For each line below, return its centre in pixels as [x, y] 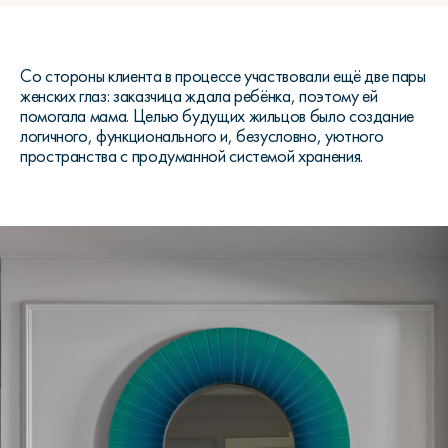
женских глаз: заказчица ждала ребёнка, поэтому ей [199, 96]
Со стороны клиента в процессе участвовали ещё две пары [223, 76]
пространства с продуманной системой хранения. [191, 156]
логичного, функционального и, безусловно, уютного [202, 136]
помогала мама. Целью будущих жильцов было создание [217, 116]
